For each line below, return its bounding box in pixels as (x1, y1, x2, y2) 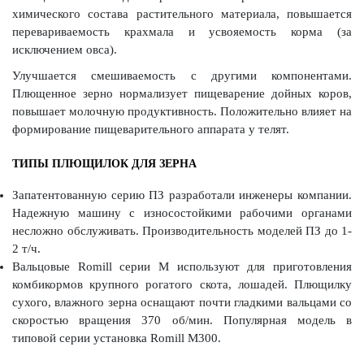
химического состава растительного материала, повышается (12, 6, 352, 20)
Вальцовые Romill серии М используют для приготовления (12, 259, 352, 273)
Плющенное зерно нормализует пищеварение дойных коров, (12, 86, 352, 100)
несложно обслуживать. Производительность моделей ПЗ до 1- (12, 223, 352, 237)
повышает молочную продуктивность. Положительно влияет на (12, 104, 352, 118)
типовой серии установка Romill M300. (12, 331, 221, 344)
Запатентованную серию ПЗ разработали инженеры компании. (12, 188, 352, 201)
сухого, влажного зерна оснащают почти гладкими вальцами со (12, 295, 352, 309)
